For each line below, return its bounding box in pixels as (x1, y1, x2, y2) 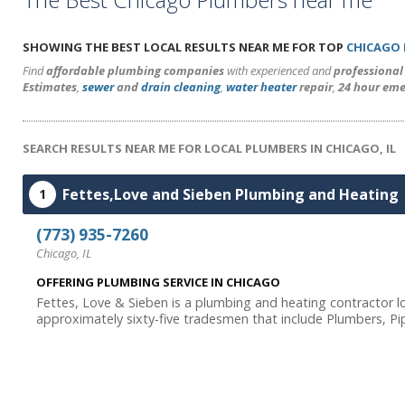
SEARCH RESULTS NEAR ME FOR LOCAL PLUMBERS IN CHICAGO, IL (23, 140, 396, 156)
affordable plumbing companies (46, 62, 224, 79)
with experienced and (224, 62, 334, 79)
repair (297, 79, 333, 95)
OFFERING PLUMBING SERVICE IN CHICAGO (36, 274, 280, 290)
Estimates (23, 79, 77, 95)
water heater (226, 79, 297, 95)
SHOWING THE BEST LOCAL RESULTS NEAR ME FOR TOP (23, 39, 346, 55)
